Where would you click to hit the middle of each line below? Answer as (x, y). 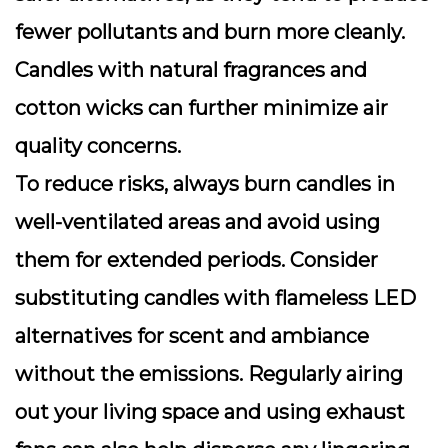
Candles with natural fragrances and (191, 70)
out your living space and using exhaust (210, 412)
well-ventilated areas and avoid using (197, 222)
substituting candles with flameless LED (215, 298)
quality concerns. (98, 146)
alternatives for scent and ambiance (192, 336)
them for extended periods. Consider (196, 260)
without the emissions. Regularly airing (209, 374)
